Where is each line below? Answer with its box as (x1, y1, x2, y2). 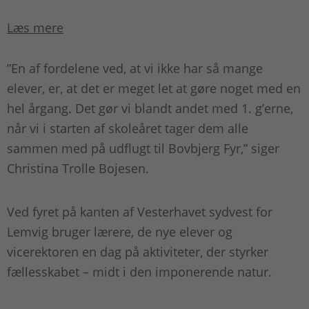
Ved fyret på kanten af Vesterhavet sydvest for (7, 203, 272, 221)
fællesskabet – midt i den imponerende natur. (7, 263, 275, 281)
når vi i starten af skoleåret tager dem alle (7, 120, 248, 137)
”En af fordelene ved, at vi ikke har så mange (7, 60, 263, 77)
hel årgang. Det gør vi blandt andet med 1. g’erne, (7, 100, 293, 117)
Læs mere (7, 19, 63, 37)
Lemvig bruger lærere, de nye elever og (7, 223, 232, 241)
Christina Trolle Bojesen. (7, 160, 152, 177)
